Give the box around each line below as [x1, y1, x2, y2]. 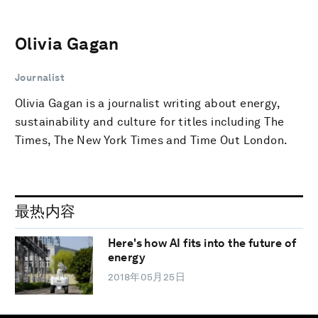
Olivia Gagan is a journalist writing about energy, [15, 96, 280, 110]
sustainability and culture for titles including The [15, 114, 285, 128]
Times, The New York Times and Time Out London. [15, 133, 288, 147]
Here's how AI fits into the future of [107, 236, 297, 251]
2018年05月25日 [107, 271, 186, 283]
